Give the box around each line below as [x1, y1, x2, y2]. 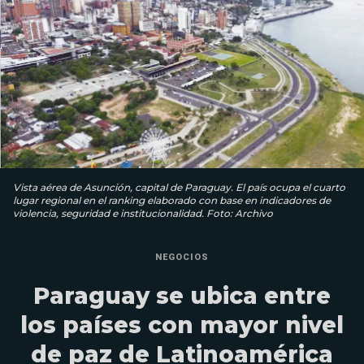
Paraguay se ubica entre [33, 281, 331, 310]
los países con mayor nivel [20, 310, 344, 339]
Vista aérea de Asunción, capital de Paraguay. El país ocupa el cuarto [13, 180, 345, 193]
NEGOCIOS [155, 251, 209, 262]
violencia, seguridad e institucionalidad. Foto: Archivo [13, 206, 273, 219]
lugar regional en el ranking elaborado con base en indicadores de [13, 193, 331, 206]
